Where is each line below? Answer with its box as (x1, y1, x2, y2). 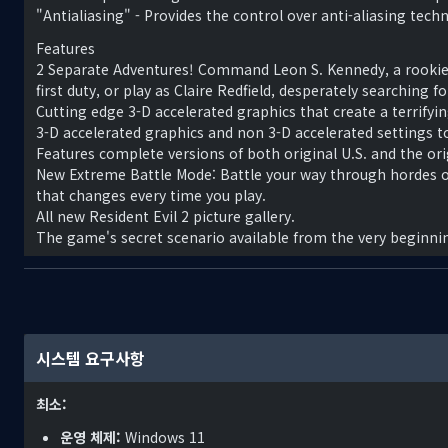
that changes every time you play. (36, 185, 266, 206)
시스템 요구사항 (36, 346, 145, 371)
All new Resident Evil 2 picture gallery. (36, 206, 295, 227)
